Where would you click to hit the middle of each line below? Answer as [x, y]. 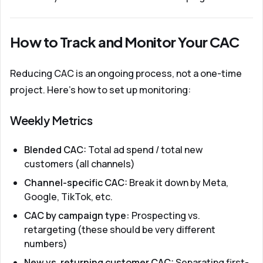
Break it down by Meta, [178, 183]
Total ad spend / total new [144, 150]
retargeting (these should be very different [120, 230]
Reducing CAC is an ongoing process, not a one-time [126, 73]
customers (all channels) [80, 164]
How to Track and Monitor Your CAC [125, 42]
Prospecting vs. [165, 215]
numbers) [46, 244]
